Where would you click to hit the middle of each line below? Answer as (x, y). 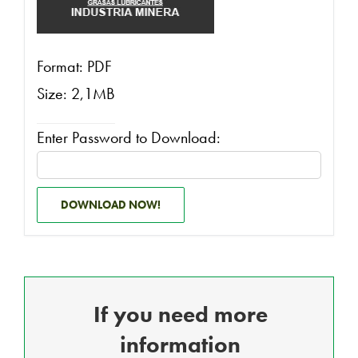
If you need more (180, 315)
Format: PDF (74, 67)
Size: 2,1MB (76, 94)
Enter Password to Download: (129, 138)
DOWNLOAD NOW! (111, 205)
